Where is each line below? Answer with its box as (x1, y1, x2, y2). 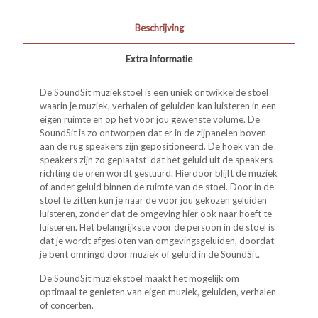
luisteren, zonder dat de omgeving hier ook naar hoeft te (40, 207, 273, 219)
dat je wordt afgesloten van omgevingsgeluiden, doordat (40, 234, 275, 246)
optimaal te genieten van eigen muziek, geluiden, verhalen (40, 285, 277, 297)
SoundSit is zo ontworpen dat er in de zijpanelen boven (40, 126, 267, 138)
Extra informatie (126, 53, 192, 65)
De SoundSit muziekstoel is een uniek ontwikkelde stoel (40, 86, 269, 98)
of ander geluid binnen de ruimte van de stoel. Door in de (40, 180, 275, 192)
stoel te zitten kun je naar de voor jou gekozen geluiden (40, 194, 268, 206)
